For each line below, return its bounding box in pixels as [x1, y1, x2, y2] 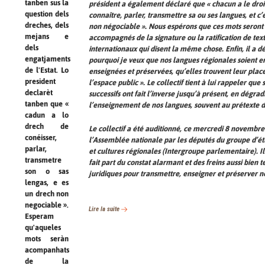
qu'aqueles [25, 222, 61, 232]
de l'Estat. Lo [25, 65, 69, 75]
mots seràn [25, 234, 69, 243]
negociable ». [25, 200, 69, 209]
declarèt [25, 88, 53, 97]
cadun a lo [25, 110, 69, 119]
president [25, 76, 56, 86]
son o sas [25, 166, 69, 176]
